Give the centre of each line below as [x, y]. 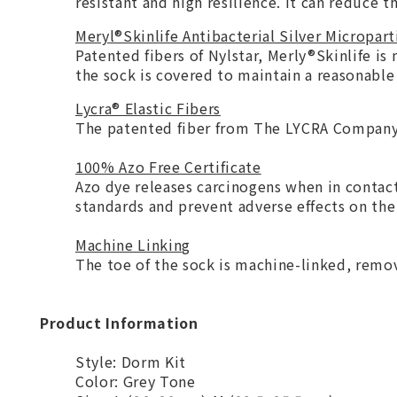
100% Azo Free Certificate [168, 167]
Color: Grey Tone [136, 381]
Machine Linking [133, 245]
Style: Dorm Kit [131, 362]
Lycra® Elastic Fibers [148, 108]
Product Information [119, 323]
